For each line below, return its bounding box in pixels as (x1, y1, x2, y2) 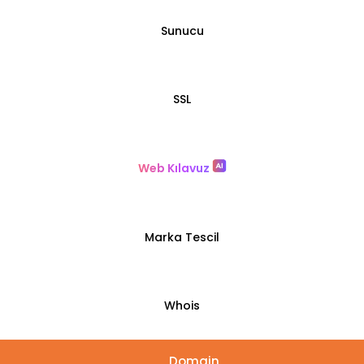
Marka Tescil (145, 228, 219, 245)
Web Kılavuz (137, 160, 212, 177)
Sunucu (160, 23, 204, 40)
